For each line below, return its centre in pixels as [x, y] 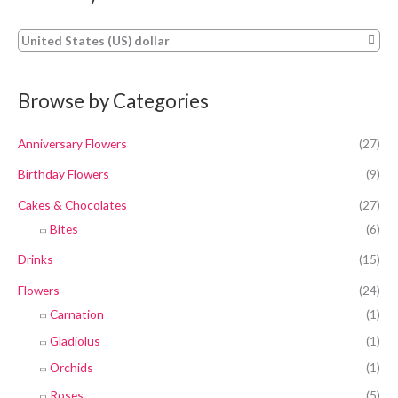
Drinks [36, 259]
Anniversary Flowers [72, 143]
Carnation [77, 314]
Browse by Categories [113, 101]
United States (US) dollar [96, 41]
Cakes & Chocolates [72, 204]
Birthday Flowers [64, 174]
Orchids [72, 368]
